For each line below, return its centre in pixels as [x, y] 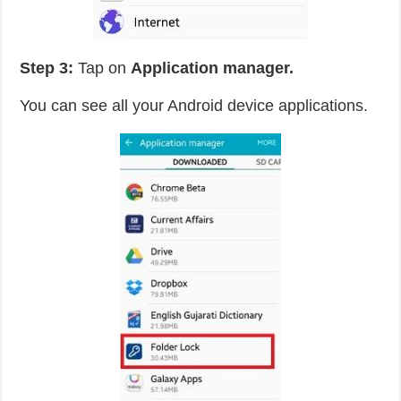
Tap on [102, 68]
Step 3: [47, 68]
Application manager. [213, 68]
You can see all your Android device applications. [194, 106]
